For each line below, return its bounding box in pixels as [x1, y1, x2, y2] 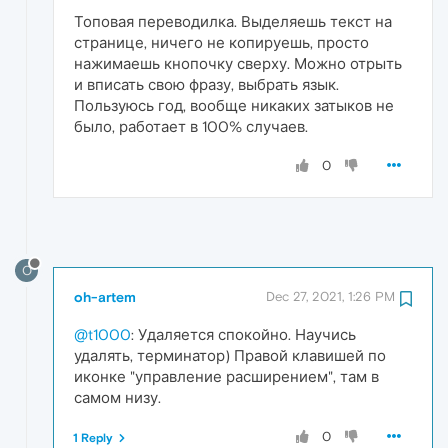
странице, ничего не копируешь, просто [74, 34, 369, 52]
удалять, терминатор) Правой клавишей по [74, 346, 386, 364]
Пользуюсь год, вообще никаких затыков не [74, 97, 394, 115]
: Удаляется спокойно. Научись [131, 325, 356, 343]
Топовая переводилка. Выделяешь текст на [74, 13, 392, 31]
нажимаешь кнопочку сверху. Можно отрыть [74, 55, 402, 73]
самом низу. [74, 388, 161, 406]
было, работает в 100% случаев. [74, 118, 308, 136]
